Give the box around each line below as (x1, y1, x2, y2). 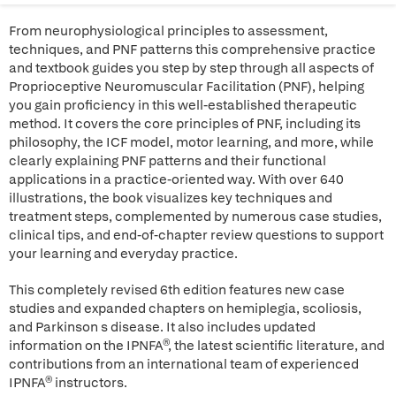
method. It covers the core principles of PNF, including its (9, 115, 361, 133)
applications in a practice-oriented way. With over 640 (9, 171, 344, 188)
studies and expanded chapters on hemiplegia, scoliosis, (9, 300, 362, 317)
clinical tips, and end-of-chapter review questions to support (9, 226, 384, 244)
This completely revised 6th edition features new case (9, 281, 345, 299)
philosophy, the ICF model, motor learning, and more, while (9, 133, 374, 151)
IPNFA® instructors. (9, 374, 127, 392)
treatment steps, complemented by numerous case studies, (9, 208, 382, 225)
